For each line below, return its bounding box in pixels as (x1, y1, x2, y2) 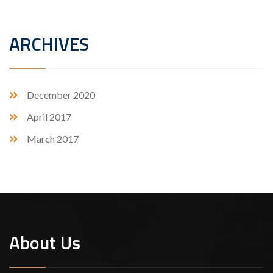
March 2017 (27, 133, 79, 145)
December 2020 (27, 89, 95, 101)
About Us (9, 229, 80, 257)
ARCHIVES (9, 30, 89, 58)
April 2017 (27, 111, 71, 123)
